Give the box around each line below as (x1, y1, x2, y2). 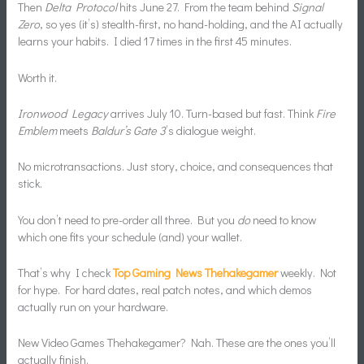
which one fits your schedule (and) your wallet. (18, 228, 243, 245)
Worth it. (18, 69, 58, 85)
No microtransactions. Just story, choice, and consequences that (18, 158, 334, 175)
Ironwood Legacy (18, 106, 109, 122)
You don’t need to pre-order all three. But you (18, 211, 238, 227)
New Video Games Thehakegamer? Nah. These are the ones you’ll (18, 335, 336, 351)
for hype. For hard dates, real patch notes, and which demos (18, 282, 313, 298)
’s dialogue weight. (166, 123, 257, 139)
